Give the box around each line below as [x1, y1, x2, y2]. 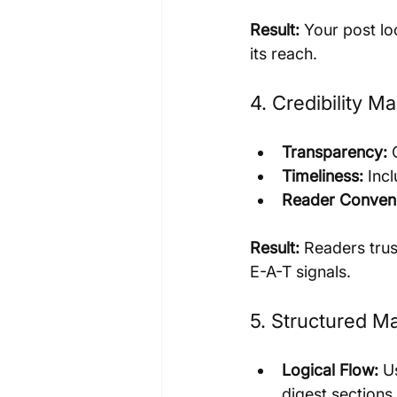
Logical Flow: [282, 360, 378, 379]
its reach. [250, 43, 317, 63]
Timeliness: [282, 166, 363, 185]
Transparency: [282, 142, 387, 161]
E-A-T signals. [250, 261, 351, 281]
